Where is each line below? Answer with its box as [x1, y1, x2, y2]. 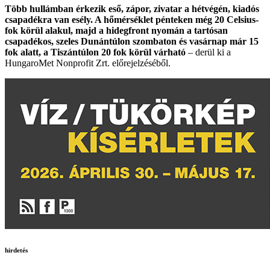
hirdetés [5, 246, 28, 254]
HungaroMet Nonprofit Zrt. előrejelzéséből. [5, 58, 171, 68]
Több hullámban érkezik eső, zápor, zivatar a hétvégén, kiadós [5, 4, 259, 14]
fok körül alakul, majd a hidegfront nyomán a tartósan [5, 25, 228, 36]
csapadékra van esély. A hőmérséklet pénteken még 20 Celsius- [5, 14, 259, 25]
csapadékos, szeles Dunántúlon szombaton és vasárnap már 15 [5, 36, 259, 46]
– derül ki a [186, 47, 231, 57]
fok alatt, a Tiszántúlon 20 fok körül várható [5, 47, 186, 57]
